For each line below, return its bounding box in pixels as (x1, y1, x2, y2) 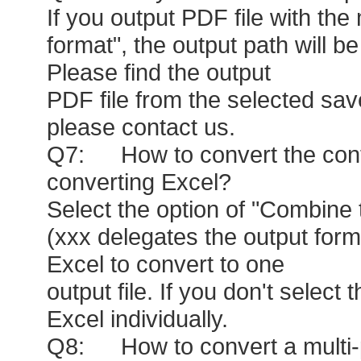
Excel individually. (46, 305, 228, 332)
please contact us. (46, 114, 235, 140)
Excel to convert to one (46, 251, 284, 277)
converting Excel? (46, 168, 231, 195)
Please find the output (46, 59, 271, 85)
